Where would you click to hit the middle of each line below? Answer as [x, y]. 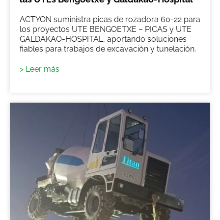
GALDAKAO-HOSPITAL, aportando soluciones [103, 39]
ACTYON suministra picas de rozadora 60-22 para [110, 19]
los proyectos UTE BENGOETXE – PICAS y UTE [106, 29]
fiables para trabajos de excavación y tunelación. [108, 49]
